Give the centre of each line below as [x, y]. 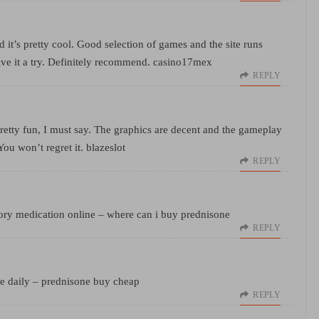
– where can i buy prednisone [163, 214]
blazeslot [106, 147]
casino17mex [183, 62]
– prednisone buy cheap [85, 282]
